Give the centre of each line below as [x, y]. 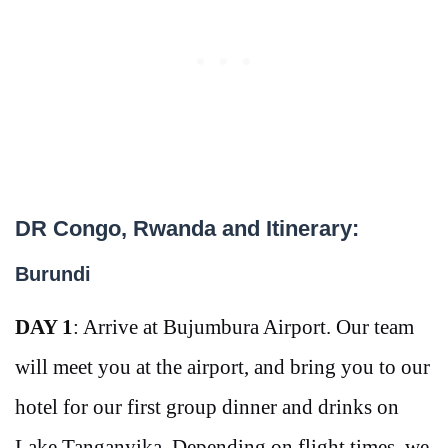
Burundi [53, 274]
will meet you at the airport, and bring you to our [222, 367]
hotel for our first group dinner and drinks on [207, 407]
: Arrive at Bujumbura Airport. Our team [243, 327]
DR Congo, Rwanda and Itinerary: [187, 229]
